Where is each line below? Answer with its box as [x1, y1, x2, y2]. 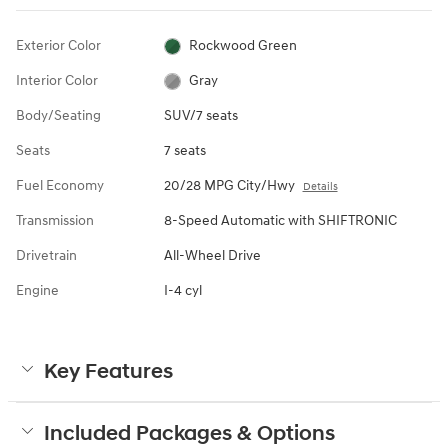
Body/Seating [16, 106, 101, 124]
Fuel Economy [16, 176, 104, 194]
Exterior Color [16, 36, 101, 54]
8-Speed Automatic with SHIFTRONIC [163, 211, 397, 229]
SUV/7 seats [163, 106, 238, 124]
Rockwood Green [189, 36, 298, 54]
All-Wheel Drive [163, 246, 261, 264]
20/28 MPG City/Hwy [163, 176, 295, 194]
